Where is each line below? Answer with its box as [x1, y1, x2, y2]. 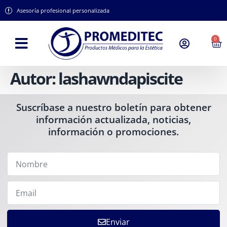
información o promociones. [48, 125, 179, 138]
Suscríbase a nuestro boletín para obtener [16, 101, 211, 114]
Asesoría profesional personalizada [16, 7, 109, 14]
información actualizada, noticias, [36, 113, 191, 126]
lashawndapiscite [58, 67, 182, 90]
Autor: [10, 67, 58, 90]
